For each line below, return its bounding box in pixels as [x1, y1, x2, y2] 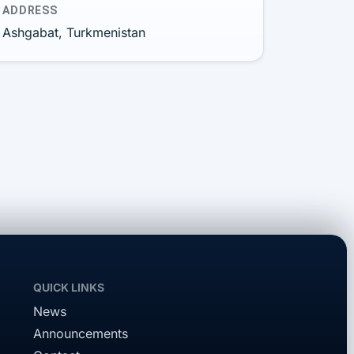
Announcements [33, 326, 129, 341]
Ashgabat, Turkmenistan [2, 24, 145, 40]
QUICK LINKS [33, 281, 105, 294]
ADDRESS [2, 4, 58, 17]
